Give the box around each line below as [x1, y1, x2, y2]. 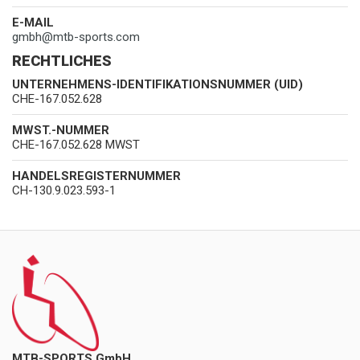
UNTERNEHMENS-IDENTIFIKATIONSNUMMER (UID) [12, 77, 303, 92]
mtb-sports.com [53, 30, 140, 44]
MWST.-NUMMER [12, 123, 109, 137]
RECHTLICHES [12, 52, 112, 69]
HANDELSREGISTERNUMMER [12, 169, 181, 183]
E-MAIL [12, 15, 54, 30]
